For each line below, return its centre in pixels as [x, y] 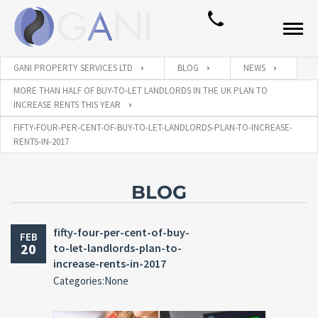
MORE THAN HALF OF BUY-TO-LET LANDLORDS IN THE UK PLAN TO [141, 91]
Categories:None [91, 281]
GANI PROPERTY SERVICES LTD [73, 68]
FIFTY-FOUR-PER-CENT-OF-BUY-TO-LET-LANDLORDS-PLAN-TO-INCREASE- [153, 127]
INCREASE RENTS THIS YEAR [67, 105]
